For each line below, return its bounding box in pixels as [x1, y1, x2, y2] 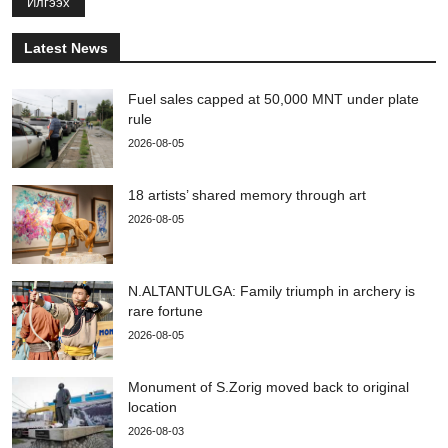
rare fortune [128, 302, 203, 319]
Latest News [24, 39, 108, 56]
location [128, 398, 177, 415]
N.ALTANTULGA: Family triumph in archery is [128, 282, 415, 299]
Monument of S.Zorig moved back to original [128, 378, 409, 395]
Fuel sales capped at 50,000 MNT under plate [128, 90, 419, 107]
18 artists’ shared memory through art [128, 186, 374, 203]
